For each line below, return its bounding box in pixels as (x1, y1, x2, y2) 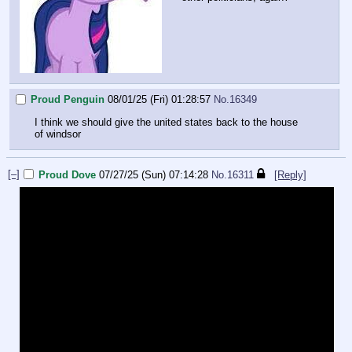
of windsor (35, 127, 81, 140)
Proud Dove (38, 169, 96, 181)
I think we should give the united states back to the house (35, 115, 298, 128)
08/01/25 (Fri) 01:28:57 (108, 93, 211, 106)
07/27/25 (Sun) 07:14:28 (99, 169, 208, 181)
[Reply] (274, 169, 306, 181)
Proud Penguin (31, 93, 104, 106)
